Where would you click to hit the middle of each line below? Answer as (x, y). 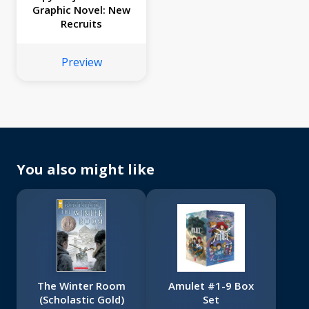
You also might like (86, 170)
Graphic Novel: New (81, 10)
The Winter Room (81, 286)
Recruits (81, 24)
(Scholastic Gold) (81, 300)
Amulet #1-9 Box (211, 286)
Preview (81, 62)
